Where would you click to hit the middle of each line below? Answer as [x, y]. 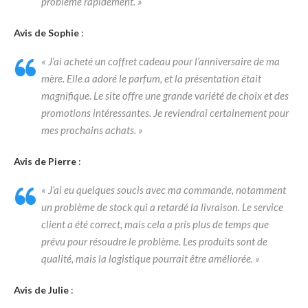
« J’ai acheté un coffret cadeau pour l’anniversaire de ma [161, 62]
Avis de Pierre [45, 162]
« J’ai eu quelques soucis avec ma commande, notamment [164, 190]
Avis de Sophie [46, 33]
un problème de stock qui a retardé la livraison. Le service [162, 207]
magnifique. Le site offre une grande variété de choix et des [165, 96]
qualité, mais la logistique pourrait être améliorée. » [151, 259]
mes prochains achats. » [92, 130]
